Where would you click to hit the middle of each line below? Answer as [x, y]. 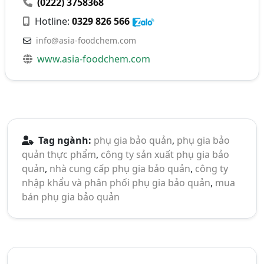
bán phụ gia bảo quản [71, 197]
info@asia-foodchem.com [86, 41]
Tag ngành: [64, 141]
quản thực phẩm [59, 155]
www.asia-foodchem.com [94, 59]
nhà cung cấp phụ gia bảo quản [120, 169]
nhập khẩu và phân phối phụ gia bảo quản [116, 183]
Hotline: [52, 22]
